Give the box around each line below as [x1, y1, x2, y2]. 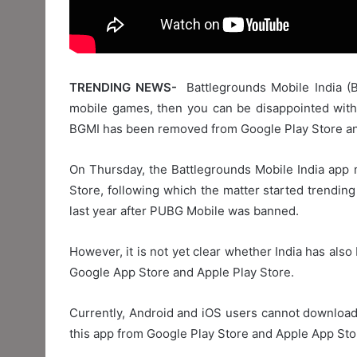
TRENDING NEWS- [69, 79, 187, 95]
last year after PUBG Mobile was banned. [69, 202, 299, 218]
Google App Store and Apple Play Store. [69, 264, 294, 280]
